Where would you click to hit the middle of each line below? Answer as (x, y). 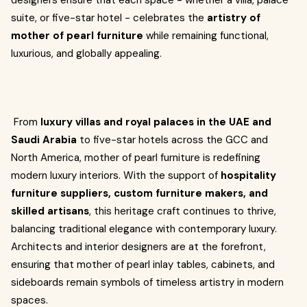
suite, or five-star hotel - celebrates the (109, 18)
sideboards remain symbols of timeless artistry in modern (147, 282)
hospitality (248, 175)
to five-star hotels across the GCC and (172, 140)
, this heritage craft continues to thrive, (183, 211)
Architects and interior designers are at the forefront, (138, 247)
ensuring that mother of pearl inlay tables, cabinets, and (143, 265)
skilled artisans (50, 211)
